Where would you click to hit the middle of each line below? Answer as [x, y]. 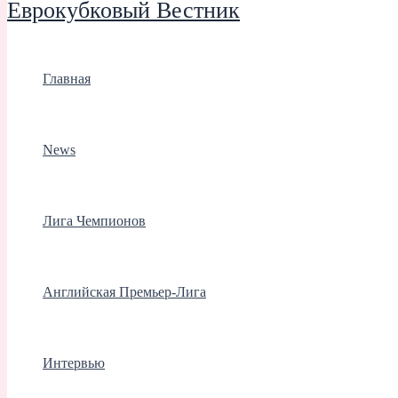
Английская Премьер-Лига [124, 291]
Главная [67, 78]
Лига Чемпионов [94, 220]
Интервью [74, 362]
